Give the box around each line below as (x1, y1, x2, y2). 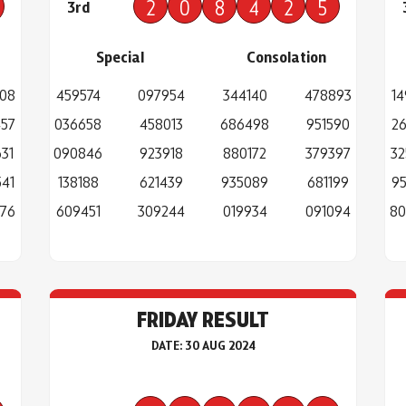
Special (95, 46, 144, 67)
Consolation (246, 46, 326, 67)
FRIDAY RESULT (137, 305, 269, 333)
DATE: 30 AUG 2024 (150, 337, 256, 353)
